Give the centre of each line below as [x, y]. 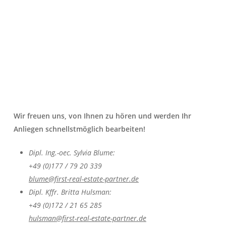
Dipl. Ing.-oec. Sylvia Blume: [72, 152]
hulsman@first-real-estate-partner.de [87, 218]
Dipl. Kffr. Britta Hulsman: [70, 192]
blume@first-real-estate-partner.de [83, 179]
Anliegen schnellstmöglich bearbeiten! [79, 129]
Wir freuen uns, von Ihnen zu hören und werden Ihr [102, 116]
